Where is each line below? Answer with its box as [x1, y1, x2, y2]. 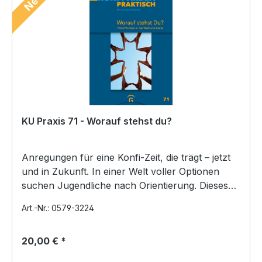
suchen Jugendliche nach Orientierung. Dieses [22, 179, 228, 191]
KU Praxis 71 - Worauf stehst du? [22, 115, 172, 127]
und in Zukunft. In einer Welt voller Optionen [22, 165, 92, 177]
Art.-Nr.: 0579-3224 [22, 202, 94, 213]
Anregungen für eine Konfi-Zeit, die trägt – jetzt [22, 151, 230, 163]
